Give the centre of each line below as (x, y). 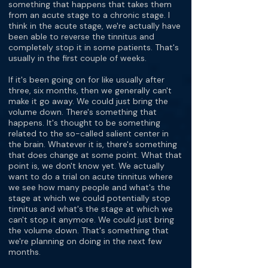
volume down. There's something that (83, 112)
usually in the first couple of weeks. (77, 58)
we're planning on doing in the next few (85, 241)
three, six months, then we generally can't (90, 90)
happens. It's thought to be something (84, 123)
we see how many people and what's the (89, 187)
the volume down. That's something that (89, 230)
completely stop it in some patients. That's (94, 47)
